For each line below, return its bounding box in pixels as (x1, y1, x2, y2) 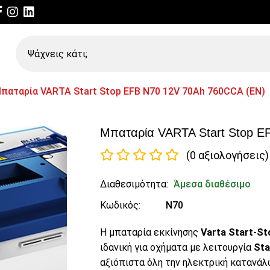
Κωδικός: (99, 199, 140, 211)
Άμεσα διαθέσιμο (173, 178, 251, 190)
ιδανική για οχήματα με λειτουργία (99, 241, 254, 253)
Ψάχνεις (14, 37, 51, 49)
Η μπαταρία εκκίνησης (99, 226, 201, 238)
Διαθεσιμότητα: (99, 178, 168, 190)
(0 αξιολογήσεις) (186, 148, 269, 162)
